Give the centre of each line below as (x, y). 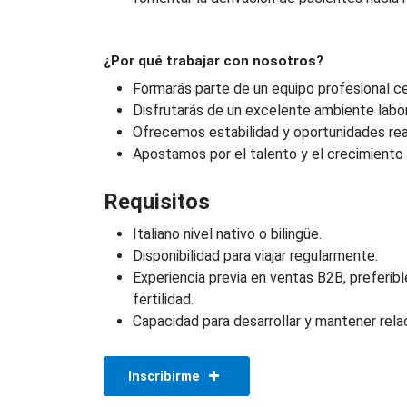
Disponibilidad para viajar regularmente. (255, 256)
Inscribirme (166, 376)
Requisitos (157, 202)
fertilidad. (163, 300)
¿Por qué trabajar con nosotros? (213, 61)
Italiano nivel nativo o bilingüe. (227, 234)
